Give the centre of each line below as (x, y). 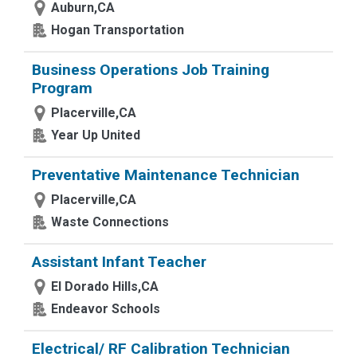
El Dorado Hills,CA (105, 286)
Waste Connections (110, 222)
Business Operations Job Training (151, 70)
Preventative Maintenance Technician (166, 175)
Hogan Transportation (118, 30)
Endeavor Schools (106, 309)
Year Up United (96, 135)
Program (62, 88)
